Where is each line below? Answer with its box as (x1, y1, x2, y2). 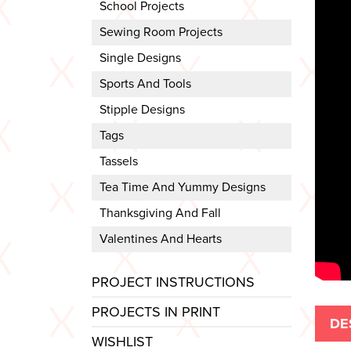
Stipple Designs (100, 102, 185, 118)
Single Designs (100, 50, 181, 67)
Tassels (100, 154, 138, 170)
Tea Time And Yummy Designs (100, 179, 266, 196)
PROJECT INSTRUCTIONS (92, 273, 255, 291)
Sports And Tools (100, 76, 191, 92)
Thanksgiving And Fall (100, 205, 221, 222)
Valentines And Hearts (100, 231, 222, 248)
